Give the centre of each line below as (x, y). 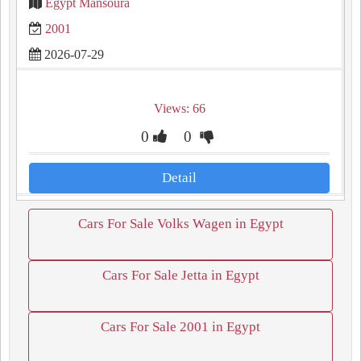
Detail (179, 178)
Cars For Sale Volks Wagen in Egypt (180, 224)
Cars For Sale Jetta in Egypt (180, 275)
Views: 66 (179, 108)
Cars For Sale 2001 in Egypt (180, 327)
